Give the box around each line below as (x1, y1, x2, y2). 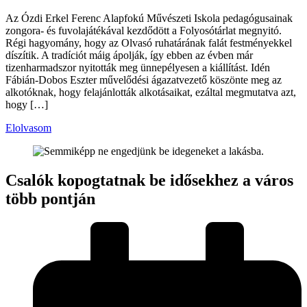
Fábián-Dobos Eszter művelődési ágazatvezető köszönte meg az (5, 74, 282, 86)
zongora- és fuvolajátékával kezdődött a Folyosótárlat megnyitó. (5, 25, 282, 37)
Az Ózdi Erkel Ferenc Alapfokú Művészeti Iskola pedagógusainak (5, 12, 293, 25)
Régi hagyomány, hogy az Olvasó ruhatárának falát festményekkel (5, 37, 292, 49)
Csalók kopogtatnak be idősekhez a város (5, 171, 293, 190)
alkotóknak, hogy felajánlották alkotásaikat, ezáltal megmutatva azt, (5, 86, 296, 99)
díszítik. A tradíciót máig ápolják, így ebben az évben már (5, 49, 253, 62)
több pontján (5, 190, 95, 208)
